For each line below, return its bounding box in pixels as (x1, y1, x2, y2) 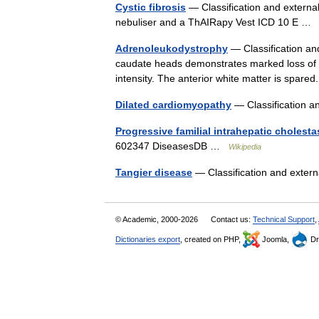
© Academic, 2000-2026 (115, 215, 200, 224)
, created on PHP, (180, 235, 243, 244)
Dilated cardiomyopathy (115, 99, 231, 110)
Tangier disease (115, 167, 192, 178)
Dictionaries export (115, 235, 180, 244)
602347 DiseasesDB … (115, 140, 229, 152)
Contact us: (211, 215, 253, 224)
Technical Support (253, 215, 315, 224)
